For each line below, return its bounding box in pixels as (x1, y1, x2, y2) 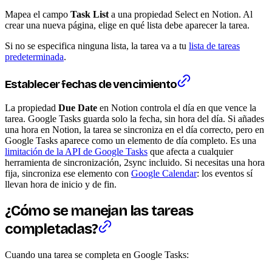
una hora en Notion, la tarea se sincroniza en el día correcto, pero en (5, 124, 264, 135)
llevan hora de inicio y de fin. (5, 179, 117, 189)
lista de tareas (189, 40, 240, 51)
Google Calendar (131, 168, 197, 178)
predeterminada (5, 51, 64, 62)
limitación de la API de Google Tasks (5, 146, 148, 157)
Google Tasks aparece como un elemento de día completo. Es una (5, 135, 256, 146)
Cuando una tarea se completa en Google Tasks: (5, 249, 189, 260)
